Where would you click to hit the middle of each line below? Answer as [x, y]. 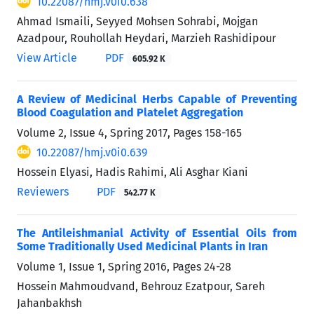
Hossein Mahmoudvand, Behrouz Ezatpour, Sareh [141, 286]
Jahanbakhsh [49, 303]
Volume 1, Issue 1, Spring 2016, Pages [110, 266]
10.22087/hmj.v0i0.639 [92, 152]
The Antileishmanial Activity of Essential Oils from [157, 233]
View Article [47, 57]
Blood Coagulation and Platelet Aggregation [130, 112]
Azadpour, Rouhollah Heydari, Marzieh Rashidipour [146, 38]
